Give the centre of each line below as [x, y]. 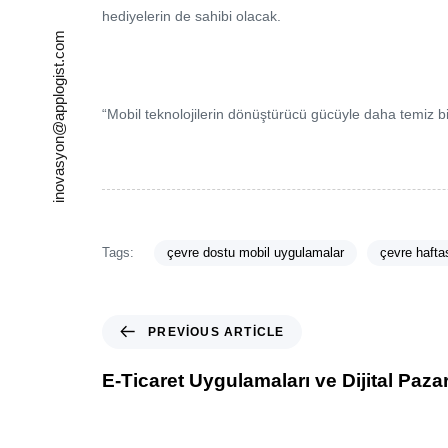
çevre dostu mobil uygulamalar [255, 253]
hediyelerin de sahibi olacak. [191, 15]
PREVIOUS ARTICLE [216, 331]
